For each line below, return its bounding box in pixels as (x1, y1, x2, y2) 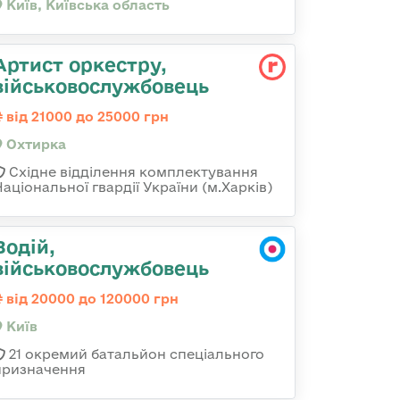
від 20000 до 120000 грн (3, 291, 179, 306)
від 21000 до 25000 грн (3, 109, 169, 124)
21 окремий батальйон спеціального (5, 346, 264, 362)
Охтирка (3, 137, 66, 152)
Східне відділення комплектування (5, 164, 258, 179)
